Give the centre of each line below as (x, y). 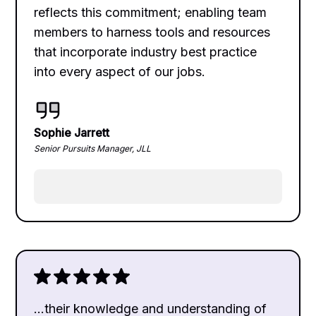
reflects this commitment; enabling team (151, 12)
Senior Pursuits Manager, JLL (93, 148)
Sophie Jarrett (72, 132)
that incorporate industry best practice (146, 51)
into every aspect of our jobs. (120, 71)
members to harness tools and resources (152, 32)
